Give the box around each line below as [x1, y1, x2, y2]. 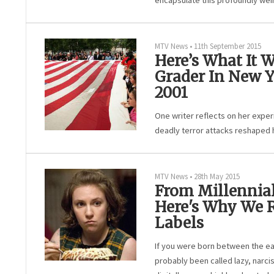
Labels [155, 213, 204, 232]
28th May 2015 [194, 171, 240, 181]
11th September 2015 [194, 41, 261, 51]
